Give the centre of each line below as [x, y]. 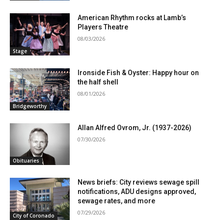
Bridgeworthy [30, 106]
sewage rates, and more [117, 201]
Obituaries [26, 161]
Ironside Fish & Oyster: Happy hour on [138, 73]
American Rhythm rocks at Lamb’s [132, 18]
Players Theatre [103, 27]
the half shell [98, 82]
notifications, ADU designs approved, [137, 192]
